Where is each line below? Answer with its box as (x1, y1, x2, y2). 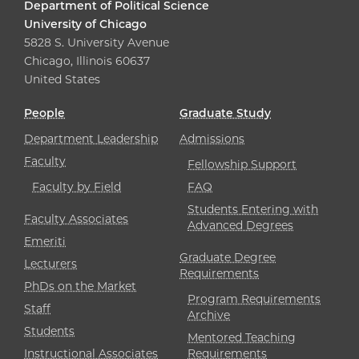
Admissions (179, 131, 244, 146)
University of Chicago (24, 16, 147, 31)
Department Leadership (24, 131, 158, 146)
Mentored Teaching (188, 329, 296, 345)
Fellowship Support (188, 156, 296, 171)
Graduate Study (179, 105, 271, 120)
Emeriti (24, 233, 66, 248)
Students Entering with (188, 201, 318, 216)
